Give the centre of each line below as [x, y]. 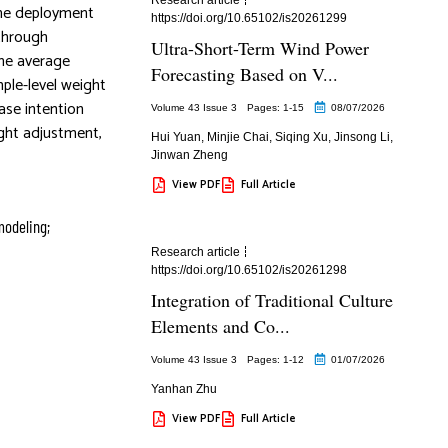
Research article [195, 251]
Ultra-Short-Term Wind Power [259, 47]
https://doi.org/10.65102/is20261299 [248, 17]
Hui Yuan [175, 136]
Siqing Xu [301, 136]
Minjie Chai [237, 136]
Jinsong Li [361, 136]
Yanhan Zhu [183, 388]
